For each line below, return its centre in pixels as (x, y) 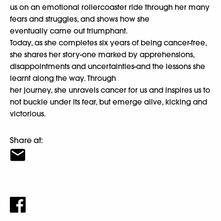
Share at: (26, 140)
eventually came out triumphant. (69, 31)
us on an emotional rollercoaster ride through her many (110, 7)
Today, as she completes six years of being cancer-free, (108, 43)
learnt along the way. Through (63, 78)
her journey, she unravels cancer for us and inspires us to (110, 90)
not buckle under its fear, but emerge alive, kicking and (109, 102)
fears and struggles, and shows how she (80, 19)
